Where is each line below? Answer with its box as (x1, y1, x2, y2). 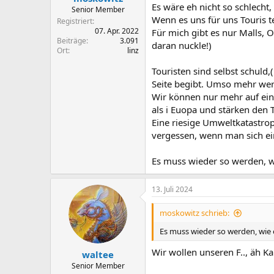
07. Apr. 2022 (95, 26, 139, 36)
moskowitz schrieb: (160, 207, 229, 218)
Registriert (57, 16, 92, 26)
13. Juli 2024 (152, 184, 193, 194)
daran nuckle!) (152, 39, 212, 51)
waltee (82, 248, 114, 261)
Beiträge (57, 35, 86, 46)
